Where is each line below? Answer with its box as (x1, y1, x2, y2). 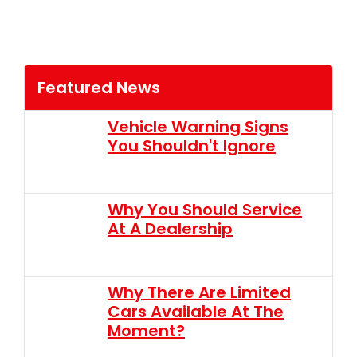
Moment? (108, 320, 185, 343)
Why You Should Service (108, 198, 302, 222)
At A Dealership (108, 218, 233, 241)
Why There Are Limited (108, 281, 291, 304)
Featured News (37, 76, 160, 100)
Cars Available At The (108, 300, 284, 324)
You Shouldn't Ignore (108, 135, 276, 158)
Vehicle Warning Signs (108, 116, 288, 139)
